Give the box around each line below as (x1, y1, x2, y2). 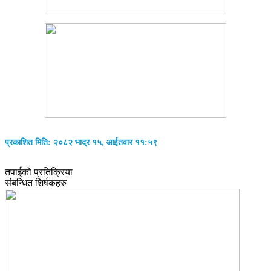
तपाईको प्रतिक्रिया (5, 167, 73, 178)
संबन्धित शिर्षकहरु (5, 178, 67, 189)
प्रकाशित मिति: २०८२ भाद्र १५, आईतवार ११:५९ (5, 137, 157, 147)
